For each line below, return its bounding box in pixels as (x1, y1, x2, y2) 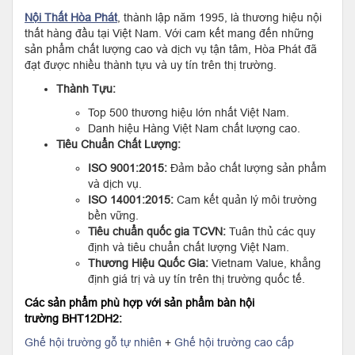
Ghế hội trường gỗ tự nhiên (25, 335, 162, 349)
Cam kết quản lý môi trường (174, 193, 317, 206)
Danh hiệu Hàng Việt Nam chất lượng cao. (88, 121, 300, 135)
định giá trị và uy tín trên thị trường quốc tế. (88, 272, 305, 285)
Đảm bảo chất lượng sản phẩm (167, 161, 326, 174)
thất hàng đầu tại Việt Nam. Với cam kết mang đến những (25, 26, 314, 40)
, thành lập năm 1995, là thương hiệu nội (117, 10, 322, 24)
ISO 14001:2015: (88, 193, 174, 206)
